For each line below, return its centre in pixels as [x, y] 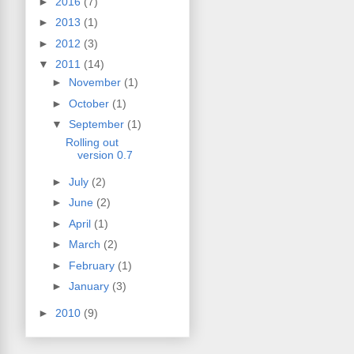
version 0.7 [105, 155]
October [90, 103]
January [90, 286]
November [96, 83]
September [98, 124]
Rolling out [92, 143]
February [93, 265]
